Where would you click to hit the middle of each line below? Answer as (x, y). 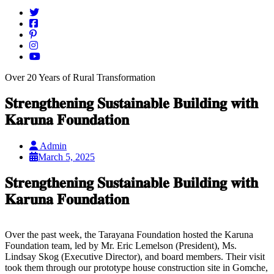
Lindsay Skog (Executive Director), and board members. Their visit (135, 257)
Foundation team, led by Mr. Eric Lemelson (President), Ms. (121, 246)
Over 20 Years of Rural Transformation (80, 77)
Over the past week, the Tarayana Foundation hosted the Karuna (129, 235)
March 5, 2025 (66, 157)
